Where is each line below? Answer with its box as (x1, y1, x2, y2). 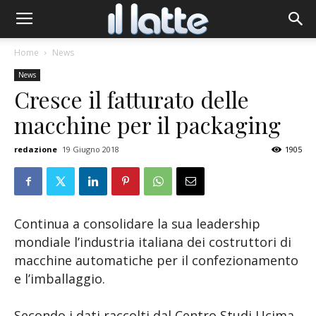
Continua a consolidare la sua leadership (14, 215, 260, 232)
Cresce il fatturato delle (14, 84, 249, 114)
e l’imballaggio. (14, 270, 105, 287)
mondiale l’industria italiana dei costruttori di (14, 233, 291, 250)
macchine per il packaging (14, 109, 281, 140)
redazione (14, 144, 57, 154)
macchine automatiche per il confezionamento (14, 252, 298, 269)
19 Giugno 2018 (62, 144, 119, 154)
